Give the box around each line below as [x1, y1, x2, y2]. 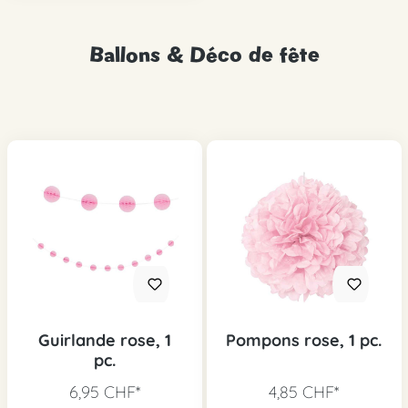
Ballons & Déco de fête [88, 40, 320, 68]
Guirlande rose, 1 [37, 330, 171, 351]
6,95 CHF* [68, 382, 140, 403]
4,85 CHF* [269, 382, 339, 403]
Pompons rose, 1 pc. [226, 330, 382, 351]
